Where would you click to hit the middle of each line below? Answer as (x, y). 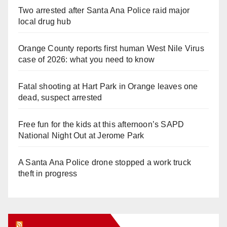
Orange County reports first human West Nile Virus (111, 48)
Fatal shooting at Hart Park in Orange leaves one (108, 86)
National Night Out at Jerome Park (81, 135)
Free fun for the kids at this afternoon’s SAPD (101, 124)
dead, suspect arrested (60, 97)
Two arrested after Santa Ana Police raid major (104, 10)
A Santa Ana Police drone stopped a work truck (105, 162)
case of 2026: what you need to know (86, 59)
